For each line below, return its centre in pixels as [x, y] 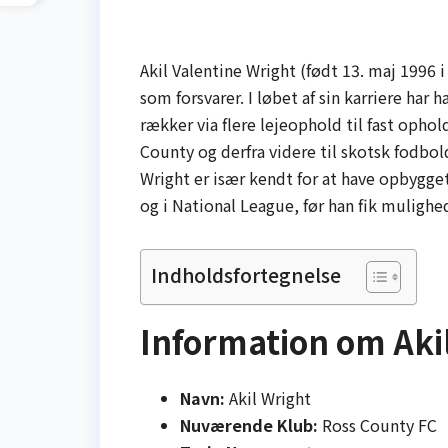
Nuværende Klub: [249, 424]
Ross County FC [377, 424]
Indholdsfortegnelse [246, 275]
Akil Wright [268, 397]
